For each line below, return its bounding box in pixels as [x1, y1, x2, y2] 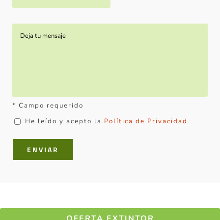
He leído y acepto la [25, 116, 104, 126]
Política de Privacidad [104, 116, 188, 126]
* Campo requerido [12, 101, 83, 110]
